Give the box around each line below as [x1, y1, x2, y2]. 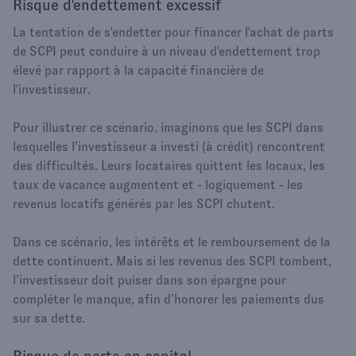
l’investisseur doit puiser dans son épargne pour [13, 273, 286, 287]
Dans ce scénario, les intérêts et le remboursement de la [13, 234, 331, 249]
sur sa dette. [13, 311, 85, 325]
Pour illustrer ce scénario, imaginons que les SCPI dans [13, 120, 323, 134]
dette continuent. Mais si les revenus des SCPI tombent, [13, 253, 331, 268]
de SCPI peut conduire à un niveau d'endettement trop [13, 44, 320, 58]
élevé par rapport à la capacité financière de [13, 63, 264, 77]
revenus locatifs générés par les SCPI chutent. [13, 196, 278, 211]
